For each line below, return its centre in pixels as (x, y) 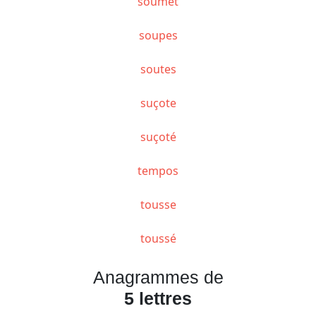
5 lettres (158, 298)
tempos (158, 170)
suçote (158, 103)
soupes (158, 35)
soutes (158, 69)
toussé (158, 238)
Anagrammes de (158, 277)
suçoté (158, 136)
